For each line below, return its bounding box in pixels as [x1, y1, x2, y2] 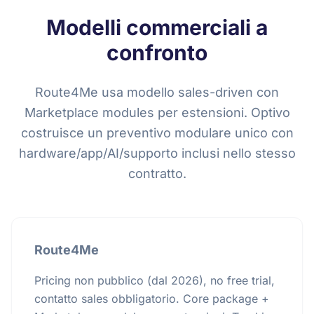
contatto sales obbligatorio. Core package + [34, 292, 269, 306]
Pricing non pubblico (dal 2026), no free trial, [34, 273, 275, 287]
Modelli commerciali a [46, 15, 268, 40]
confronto [107, 40, 207, 65]
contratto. [128, 166, 186, 181]
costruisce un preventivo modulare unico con [20, 125, 294, 140]
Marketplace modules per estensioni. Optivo [24, 105, 290, 120]
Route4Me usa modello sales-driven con [35, 85, 279, 100]
